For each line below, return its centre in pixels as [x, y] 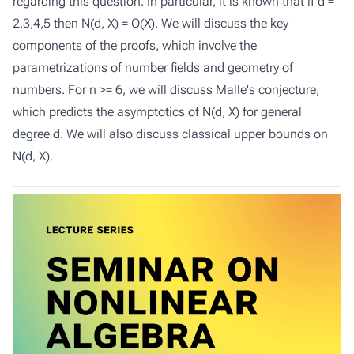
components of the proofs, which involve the [135, 45]
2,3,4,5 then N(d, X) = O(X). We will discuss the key [151, 23]
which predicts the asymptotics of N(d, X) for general [157, 112]
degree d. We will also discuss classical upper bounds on [170, 134]
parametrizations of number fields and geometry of [153, 68]
